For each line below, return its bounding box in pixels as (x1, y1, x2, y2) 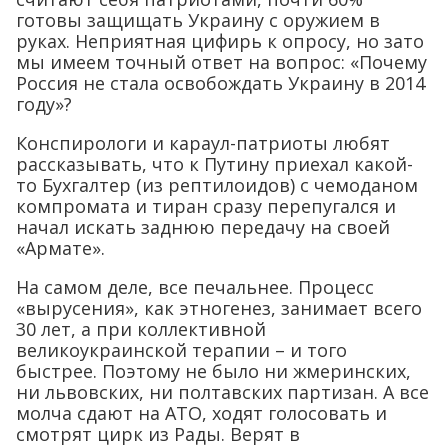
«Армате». (16, 236, 105, 261)
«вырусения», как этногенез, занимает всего (16, 296, 422, 321)
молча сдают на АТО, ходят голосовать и (16, 401, 387, 426)
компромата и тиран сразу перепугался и (16, 194, 396, 219)
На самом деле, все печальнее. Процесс (16, 275, 374, 300)
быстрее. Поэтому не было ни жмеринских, (16, 359, 411, 384)
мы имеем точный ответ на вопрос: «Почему (16, 50, 427, 75)
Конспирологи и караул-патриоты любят (16, 131, 390, 156)
